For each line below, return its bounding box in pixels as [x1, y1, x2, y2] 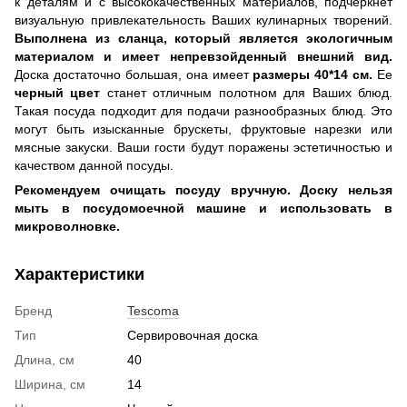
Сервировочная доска [127, 327, 258, 342]
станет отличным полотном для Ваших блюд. [100, 84, 393, 100]
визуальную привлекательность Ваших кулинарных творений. [15, 12, 392, 27]
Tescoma [127, 303, 179, 318]
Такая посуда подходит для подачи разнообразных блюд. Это [15, 103, 392, 118]
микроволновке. [15, 218, 120, 233]
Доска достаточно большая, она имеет [15, 66, 249, 82]
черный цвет [15, 84, 101, 100]
